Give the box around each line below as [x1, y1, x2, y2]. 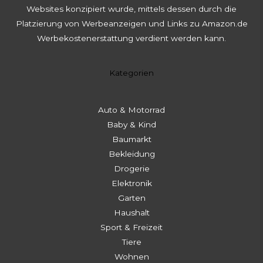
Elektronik [111, 178, 152, 188]
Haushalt [113, 208, 150, 218]
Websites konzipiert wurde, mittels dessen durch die [26, 4, 237, 14]
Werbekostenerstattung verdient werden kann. [37, 33, 226, 43]
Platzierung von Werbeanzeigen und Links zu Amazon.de [15, 19, 248, 29]
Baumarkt [112, 134, 151, 144]
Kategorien [109, 68, 154, 78]
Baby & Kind [107, 120, 156, 130]
